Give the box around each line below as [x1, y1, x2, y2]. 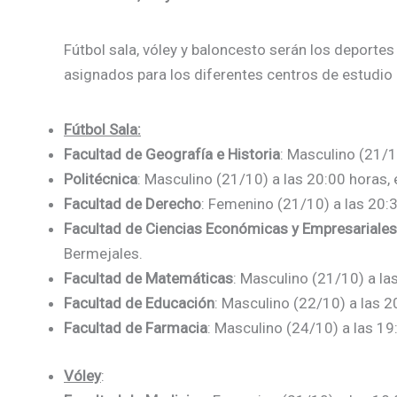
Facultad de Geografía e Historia [64, 145, 280, 163]
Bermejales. [64, 245, 143, 262]
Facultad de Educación [64, 294, 214, 312]
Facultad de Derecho [64, 195, 201, 213]
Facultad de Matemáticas [64, 269, 233, 287]
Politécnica [64, 170, 137, 188]
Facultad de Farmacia [64, 319, 207, 337]
